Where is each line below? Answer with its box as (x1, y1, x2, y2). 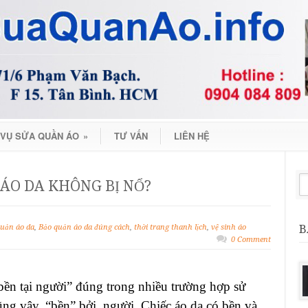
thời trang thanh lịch (134, 222, 207, 232)
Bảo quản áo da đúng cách (38, 222, 130, 232)
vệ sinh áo (211, 222, 246, 232)
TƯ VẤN (114, 129, 148, 142)
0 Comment (231, 234, 271, 244)
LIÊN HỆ (174, 129, 210, 142)
